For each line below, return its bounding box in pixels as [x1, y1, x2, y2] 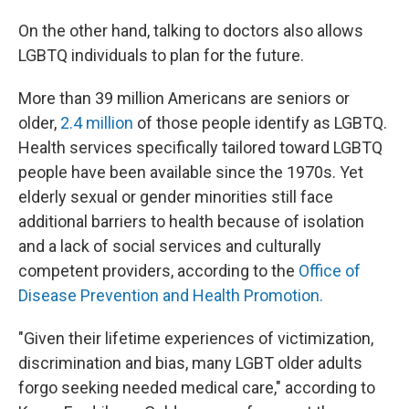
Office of [299, 261, 361, 280]
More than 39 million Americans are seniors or [18, 89, 350, 108]
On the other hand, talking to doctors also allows [18, 21, 363, 40]
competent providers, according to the [18, 261, 299, 280]
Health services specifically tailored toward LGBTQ [18, 138, 383, 157]
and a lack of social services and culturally [18, 236, 321, 256]
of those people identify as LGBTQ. [133, 113, 387, 132]
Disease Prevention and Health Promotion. [18, 286, 323, 305]
